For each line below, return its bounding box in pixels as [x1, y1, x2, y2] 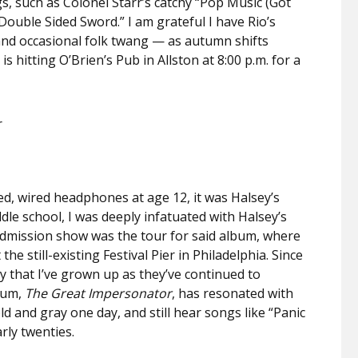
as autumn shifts [165, 31, 268, 50]
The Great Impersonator [25, 284, 172, 302]
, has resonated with [172, 284, 293, 302]
